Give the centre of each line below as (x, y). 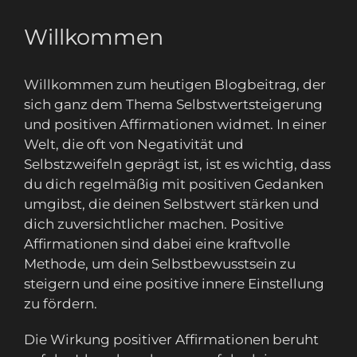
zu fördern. (61, 304)
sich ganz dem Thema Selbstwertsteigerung (173, 105)
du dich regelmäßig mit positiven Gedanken (174, 184)
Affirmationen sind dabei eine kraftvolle (157, 244)
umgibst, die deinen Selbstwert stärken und (172, 204)
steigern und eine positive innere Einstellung (174, 284)
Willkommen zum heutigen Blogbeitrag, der (175, 85)
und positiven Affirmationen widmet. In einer (175, 125)
